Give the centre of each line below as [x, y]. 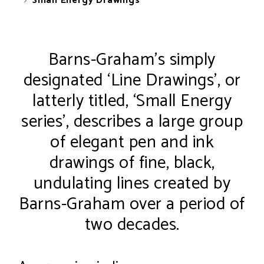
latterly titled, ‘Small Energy [132, 102]
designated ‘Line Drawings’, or [132, 81]
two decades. [132, 225]
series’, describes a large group [132, 122]
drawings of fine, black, [132, 164]
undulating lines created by [132, 184]
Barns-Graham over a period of [132, 205]
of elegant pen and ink [132, 143]
